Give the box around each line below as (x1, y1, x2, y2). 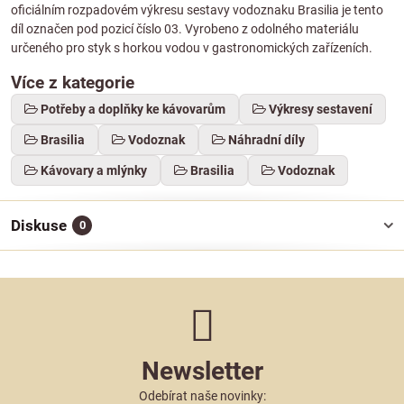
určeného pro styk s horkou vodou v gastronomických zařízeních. (11, 41, 372, 55)
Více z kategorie (11, 72, 134, 93)
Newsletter (141, 356, 263, 386)
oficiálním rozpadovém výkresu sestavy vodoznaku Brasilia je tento (11, 3, 383, 17)
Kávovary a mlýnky (41, 163, 147, 178)
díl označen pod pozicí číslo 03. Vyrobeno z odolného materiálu (11, 22, 359, 36)
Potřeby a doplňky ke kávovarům (41, 102, 225, 116)
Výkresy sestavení (269, 102, 372, 116)
